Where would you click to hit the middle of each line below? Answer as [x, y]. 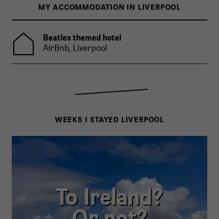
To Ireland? [109, 196]
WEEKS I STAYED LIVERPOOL [109, 119]
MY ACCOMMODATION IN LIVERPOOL [109, 7]
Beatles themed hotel [82, 37]
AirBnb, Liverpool [75, 48]
